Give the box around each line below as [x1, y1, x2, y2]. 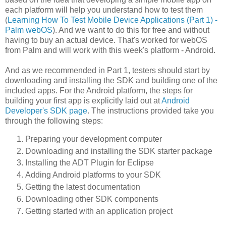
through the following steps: [5, 116, 103, 125]
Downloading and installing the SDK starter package [25, 146, 212, 155]
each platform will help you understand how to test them [5, 5, 203, 14]
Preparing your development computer [25, 134, 162, 143]
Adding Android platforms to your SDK [25, 171, 161, 180]
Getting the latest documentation [25, 183, 140, 192]
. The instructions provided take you [87, 106, 214, 115]
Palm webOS [5, 25, 52, 34]
